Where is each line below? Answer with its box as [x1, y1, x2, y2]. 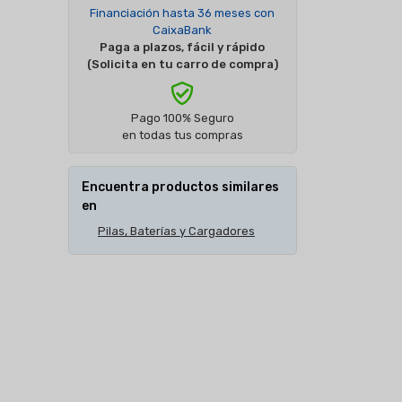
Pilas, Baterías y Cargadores [97, 223, 255, 238]
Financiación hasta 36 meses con [90, 5, 275, 20]
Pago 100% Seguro [130, 110, 234, 125]
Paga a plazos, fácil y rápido [100, 39, 266, 54]
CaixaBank [153, 22, 213, 37]
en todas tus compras [121, 127, 243, 142]
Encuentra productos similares [81, 179, 279, 195]
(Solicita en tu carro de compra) [86, 57, 278, 71]
